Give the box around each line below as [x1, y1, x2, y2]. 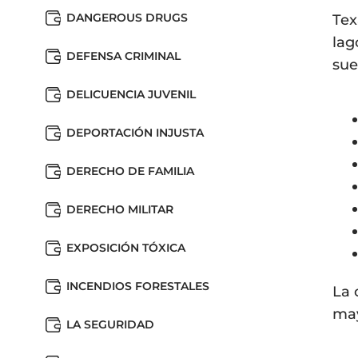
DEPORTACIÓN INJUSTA [66, 125, 204, 140]
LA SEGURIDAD [66, 317, 154, 332]
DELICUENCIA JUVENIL [66, 87, 196, 101]
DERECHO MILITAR [66, 202, 173, 217]
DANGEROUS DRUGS [66, 10, 188, 25]
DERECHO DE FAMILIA [66, 164, 194, 178]
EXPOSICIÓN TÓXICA [66, 241, 185, 255]
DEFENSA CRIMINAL [66, 49, 181, 63]
